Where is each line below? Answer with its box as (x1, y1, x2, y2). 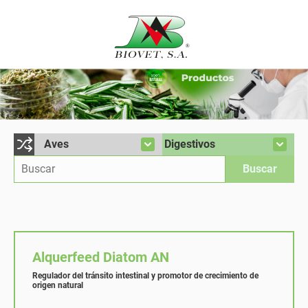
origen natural (32, 280, 83, 290)
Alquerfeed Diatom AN (32, 248, 169, 265)
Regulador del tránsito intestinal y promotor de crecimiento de (32, 270, 258, 280)
